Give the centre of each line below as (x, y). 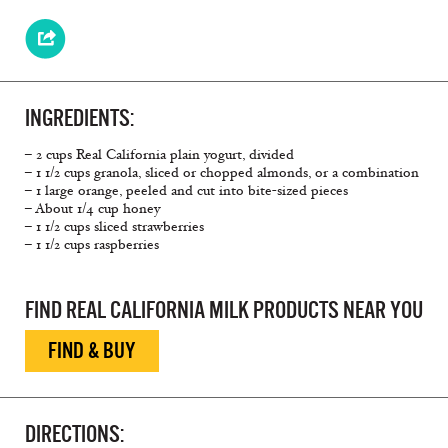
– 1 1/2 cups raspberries (92, 245)
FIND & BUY (92, 351)
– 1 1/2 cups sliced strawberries (114, 227)
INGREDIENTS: (79, 118)
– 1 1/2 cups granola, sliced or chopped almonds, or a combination (222, 173)
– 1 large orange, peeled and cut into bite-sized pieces (186, 191)
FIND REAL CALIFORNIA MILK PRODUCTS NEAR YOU (224, 310)
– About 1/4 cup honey (92, 209)
